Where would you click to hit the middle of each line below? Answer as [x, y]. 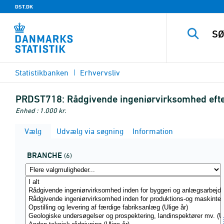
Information [152, 131]
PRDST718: [40, 99]
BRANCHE [44, 155]
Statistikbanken [42, 72]
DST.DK [24, 6]
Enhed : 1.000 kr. [41, 110]
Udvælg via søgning [89, 131]
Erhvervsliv [100, 72]
